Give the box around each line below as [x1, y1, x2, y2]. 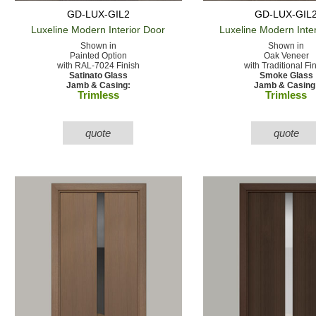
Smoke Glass [259, 70, 313, 80]
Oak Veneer [263, 50, 309, 61]
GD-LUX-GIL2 [66, 8, 130, 20]
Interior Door [106, 23, 166, 35]
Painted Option [69, 50, 127, 61]
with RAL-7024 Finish [56, 60, 140, 71]
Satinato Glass [68, 70, 128, 80]
